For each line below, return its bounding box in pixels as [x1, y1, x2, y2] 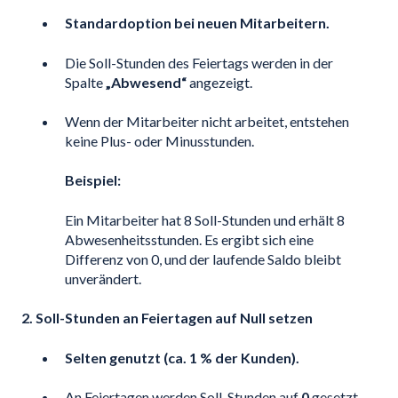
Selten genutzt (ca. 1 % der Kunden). [65, 348, 299, 366]
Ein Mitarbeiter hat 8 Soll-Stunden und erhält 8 [65, 211, 345, 228]
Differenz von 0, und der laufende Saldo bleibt [65, 250, 341, 267]
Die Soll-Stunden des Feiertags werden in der [65, 53, 333, 71]
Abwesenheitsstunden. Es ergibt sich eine [65, 230, 314, 248]
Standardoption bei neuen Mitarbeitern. [65, 14, 330, 32]
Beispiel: [65, 171, 121, 189]
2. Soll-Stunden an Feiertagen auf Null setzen [21, 309, 313, 327]
